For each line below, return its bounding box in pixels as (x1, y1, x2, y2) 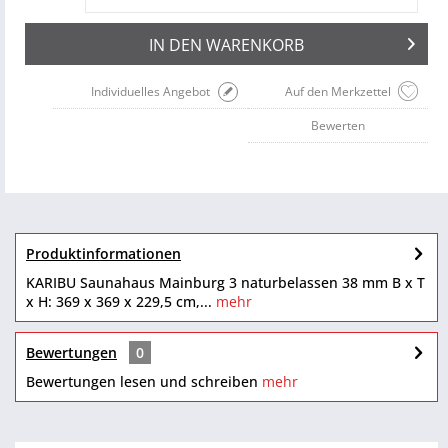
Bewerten (311, 117, 365, 135)
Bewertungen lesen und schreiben (26, 372, 258, 392)
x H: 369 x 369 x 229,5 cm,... (26, 292, 212, 312)
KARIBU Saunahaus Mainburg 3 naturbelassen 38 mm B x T (26, 273, 425, 293)
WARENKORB (206, 34, 304, 57)
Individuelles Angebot (91, 83, 210, 101)
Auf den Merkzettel (285, 83, 391, 101)
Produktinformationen (26, 244, 181, 264)
